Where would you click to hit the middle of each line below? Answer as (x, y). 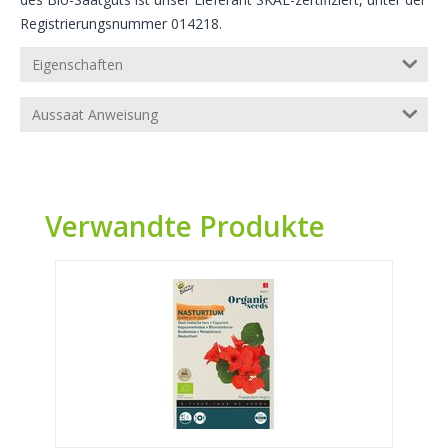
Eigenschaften (77, 65)
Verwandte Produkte (185, 226)
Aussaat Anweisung (95, 115)
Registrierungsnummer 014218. (121, 24)
